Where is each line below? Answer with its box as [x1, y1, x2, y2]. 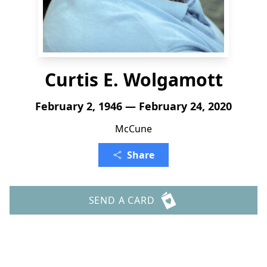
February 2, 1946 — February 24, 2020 [35, 99, 232, 113]
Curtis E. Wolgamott [44, 67, 223, 92]
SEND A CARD [88, 194, 155, 207]
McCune [115, 122, 152, 135]
